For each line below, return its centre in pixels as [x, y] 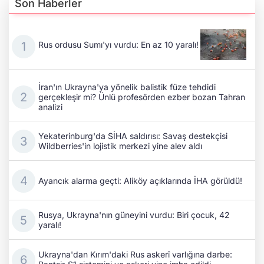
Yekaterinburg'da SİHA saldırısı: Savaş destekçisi [133, 136]
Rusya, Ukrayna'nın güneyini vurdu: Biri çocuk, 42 [134, 215]
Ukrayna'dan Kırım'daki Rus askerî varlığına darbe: [135, 255]
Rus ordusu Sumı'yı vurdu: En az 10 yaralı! [118, 44]
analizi [50, 107]
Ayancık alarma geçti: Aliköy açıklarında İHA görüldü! [140, 180]
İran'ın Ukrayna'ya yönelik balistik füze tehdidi [127, 87]
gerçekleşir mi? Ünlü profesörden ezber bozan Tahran [142, 97]
